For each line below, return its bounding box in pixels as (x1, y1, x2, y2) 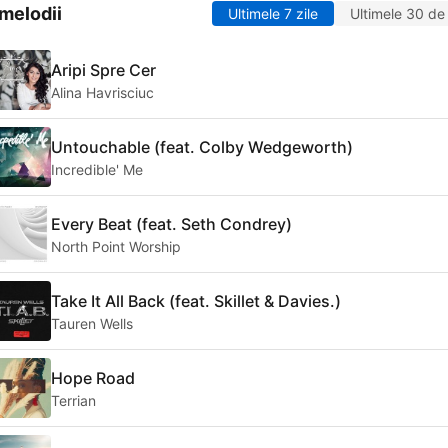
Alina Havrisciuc (51, 83, 154, 101)
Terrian (51, 391, 96, 409)
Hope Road (51, 367, 135, 388)
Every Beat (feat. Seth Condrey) (51, 213, 292, 234)
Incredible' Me (51, 160, 143, 178)
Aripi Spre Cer (51, 59, 156, 80)
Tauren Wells (51, 314, 133, 332)
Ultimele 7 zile (228, 5, 318, 23)
